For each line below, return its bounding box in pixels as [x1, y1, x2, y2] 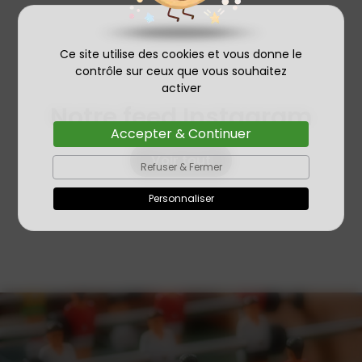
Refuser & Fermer [140, 160, 222, 174]
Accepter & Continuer [111, 124, 251, 143]
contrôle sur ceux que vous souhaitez [75, 63, 287, 79]
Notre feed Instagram [49, 99, 313, 134]
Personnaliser [148, 192, 214, 205]
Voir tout [151, 150, 211, 170]
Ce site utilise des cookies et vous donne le [60, 46, 302, 62]
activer [161, 80, 201, 96]
